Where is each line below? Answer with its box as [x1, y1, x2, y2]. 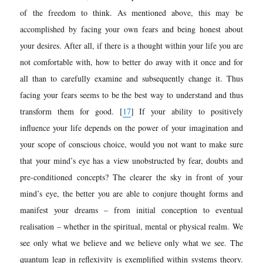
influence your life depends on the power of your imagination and [20, 122, 243, 133]
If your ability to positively [133, 105, 243, 117]
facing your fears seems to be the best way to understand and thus [20, 89, 243, 100]
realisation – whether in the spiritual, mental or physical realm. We [20, 220, 243, 232]
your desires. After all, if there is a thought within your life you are [20, 39, 243, 51]
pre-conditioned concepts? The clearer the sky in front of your [20, 171, 243, 183]
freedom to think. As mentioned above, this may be [48, 6, 243, 18]
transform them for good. [20, 105, 120, 117]
